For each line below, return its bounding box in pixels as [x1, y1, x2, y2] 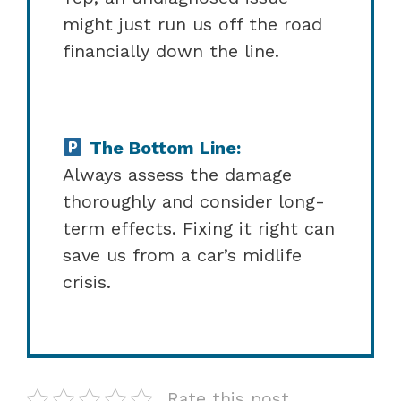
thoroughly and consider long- [63, 190, 325, 212]
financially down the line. [63, 39, 279, 62]
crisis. [63, 270, 111, 293]
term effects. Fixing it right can [63, 217, 335, 239]
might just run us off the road [63, 13, 322, 35]
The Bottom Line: [89, 136, 241, 158]
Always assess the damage [63, 163, 292, 185]
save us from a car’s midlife [63, 243, 302, 266]
